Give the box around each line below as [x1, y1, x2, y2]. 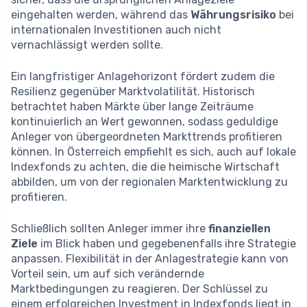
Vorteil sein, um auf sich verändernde [11, 267, 204, 281]
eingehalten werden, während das [11, 8, 191, 22]
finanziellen [208, 222, 271, 236]
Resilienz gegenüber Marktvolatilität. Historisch [11, 85, 255, 99]
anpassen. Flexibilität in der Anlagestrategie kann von [11, 252, 288, 266]
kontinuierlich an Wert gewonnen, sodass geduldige [11, 115, 278, 129]
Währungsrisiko [191, 8, 276, 22]
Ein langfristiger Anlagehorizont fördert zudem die [11, 70, 275, 84]
